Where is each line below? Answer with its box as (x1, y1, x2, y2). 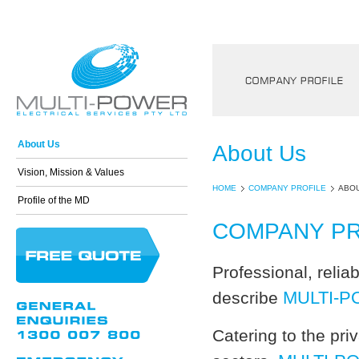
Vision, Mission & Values (18, 167, 124, 178)
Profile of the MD (18, 195, 90, 206)
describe (212, 288, 283, 307)
